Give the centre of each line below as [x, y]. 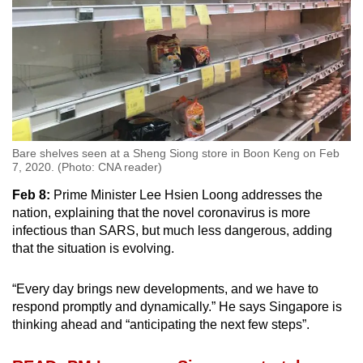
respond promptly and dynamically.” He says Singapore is [177, 307]
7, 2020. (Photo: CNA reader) [87, 167]
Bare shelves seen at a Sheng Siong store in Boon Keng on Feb [176, 154]
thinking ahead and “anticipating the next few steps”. [161, 325]
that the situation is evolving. [93, 249]
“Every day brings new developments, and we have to [165, 289]
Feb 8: [31, 195]
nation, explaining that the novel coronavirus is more [161, 213]
